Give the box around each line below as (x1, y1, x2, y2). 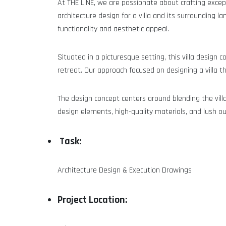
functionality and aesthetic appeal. (58, 24, 169, 35)
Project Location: (58, 193, 127, 207)
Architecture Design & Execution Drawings (58, 165, 192, 176)
